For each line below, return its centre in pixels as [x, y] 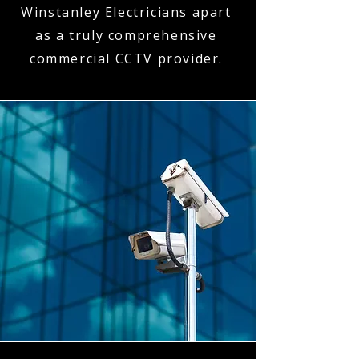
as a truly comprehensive [126, 35]
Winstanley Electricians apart [126, 12]
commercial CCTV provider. [126, 58]
